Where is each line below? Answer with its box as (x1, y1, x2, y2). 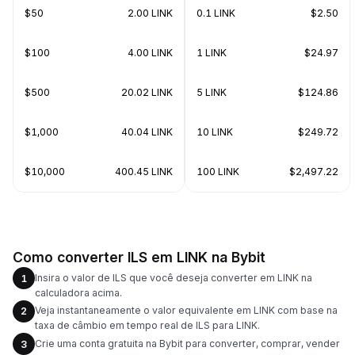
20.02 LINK (121, 86, 173, 98)
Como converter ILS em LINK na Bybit (13, 249, 265, 265)
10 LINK (197, 126, 233, 138)
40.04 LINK (121, 126, 173, 138)
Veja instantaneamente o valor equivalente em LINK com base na (35, 304, 338, 316)
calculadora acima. (35, 286, 122, 299)
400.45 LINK (115, 166, 173, 177)
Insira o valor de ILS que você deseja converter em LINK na (35, 271, 312, 284)
